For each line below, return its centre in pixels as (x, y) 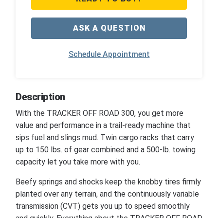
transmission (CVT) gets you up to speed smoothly (103, 206)
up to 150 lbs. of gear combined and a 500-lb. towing (106, 150)
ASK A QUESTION (109, 28)
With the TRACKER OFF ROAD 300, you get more (100, 113)
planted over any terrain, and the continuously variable (107, 194)
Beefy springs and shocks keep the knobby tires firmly (108, 182)
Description (40, 97)
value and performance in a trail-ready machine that (103, 126)
